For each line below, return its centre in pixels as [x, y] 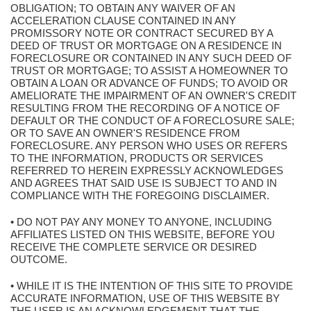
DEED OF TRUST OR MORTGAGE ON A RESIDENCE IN [146, 45]
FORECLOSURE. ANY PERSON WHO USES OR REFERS [149, 145]
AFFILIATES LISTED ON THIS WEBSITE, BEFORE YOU [143, 234]
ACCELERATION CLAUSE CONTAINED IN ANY [123, 20]
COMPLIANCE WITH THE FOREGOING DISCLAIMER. [140, 195]
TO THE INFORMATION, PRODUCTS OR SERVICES [137, 158]
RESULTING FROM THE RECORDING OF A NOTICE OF [145, 108]
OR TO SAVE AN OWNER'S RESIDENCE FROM [125, 133]
